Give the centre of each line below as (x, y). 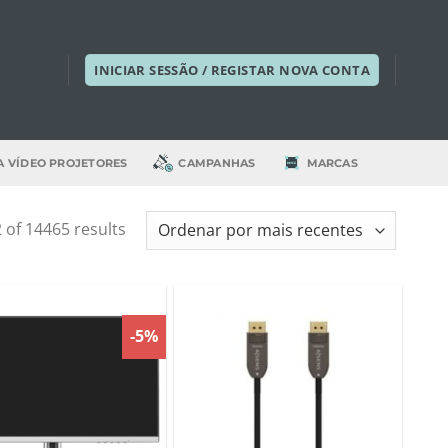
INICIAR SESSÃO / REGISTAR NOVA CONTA (232, 70)
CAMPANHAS (217, 163)
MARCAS (332, 163)
